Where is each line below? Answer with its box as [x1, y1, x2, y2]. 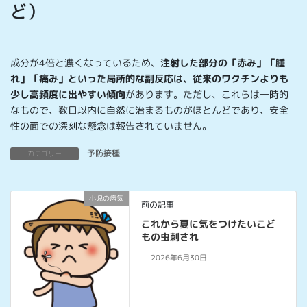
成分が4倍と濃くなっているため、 [10, 56, 160, 69]
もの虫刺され [141, 230, 199, 243]
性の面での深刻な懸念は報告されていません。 [10, 119, 212, 132]
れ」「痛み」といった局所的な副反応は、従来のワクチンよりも [10, 71, 288, 85]
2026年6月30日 [150, 252, 207, 264]
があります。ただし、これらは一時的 [125, 87, 288, 101]
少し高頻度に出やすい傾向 [10, 87, 125, 101]
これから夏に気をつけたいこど [141, 217, 276, 230]
